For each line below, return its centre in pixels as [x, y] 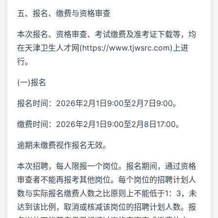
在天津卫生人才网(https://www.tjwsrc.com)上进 [103, 47]
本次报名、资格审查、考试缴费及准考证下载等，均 [107, 34]
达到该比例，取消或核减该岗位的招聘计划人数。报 [107, 207]
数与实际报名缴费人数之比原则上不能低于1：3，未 [107, 193]
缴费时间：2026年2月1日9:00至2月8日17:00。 [100, 124]
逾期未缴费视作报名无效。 [64, 145]
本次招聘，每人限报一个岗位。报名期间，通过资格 [107, 166]
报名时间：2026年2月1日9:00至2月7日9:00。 [99, 103]
